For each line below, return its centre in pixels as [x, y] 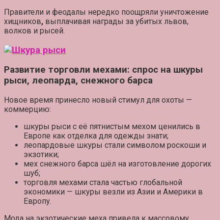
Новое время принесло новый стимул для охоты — [98, 100]
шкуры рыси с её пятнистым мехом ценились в [112, 127]
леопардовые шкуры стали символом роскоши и [115, 145]
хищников [23, 22]
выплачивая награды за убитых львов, [116, 22]
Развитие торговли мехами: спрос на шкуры [103, 70]
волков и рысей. [34, 31]
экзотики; [41, 155]
